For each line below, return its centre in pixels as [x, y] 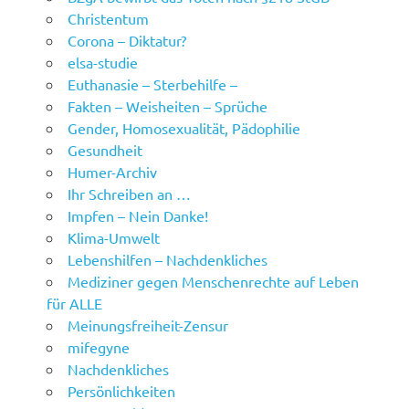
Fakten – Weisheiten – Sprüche [168, 106]
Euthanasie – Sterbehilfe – [153, 84]
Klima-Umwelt [114, 238]
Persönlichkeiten [122, 391]
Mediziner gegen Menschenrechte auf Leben [214, 282]
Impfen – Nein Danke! [138, 216]
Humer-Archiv [113, 172]
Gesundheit [105, 150]
